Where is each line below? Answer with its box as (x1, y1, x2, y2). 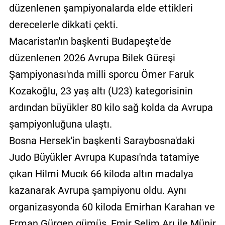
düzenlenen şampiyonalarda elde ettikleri (9, 2, 193, 15)
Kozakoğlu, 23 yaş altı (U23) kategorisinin (9, 85, 193, 97)
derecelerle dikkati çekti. (9, 19, 118, 31)
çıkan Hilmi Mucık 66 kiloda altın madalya (9, 168, 193, 180)
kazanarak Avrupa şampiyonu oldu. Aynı (9, 184, 186, 197)
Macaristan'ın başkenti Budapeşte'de (9, 35, 171, 48)
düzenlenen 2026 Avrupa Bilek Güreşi (9, 52, 175, 64)
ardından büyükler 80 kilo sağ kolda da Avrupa (9, 101, 213, 114)
